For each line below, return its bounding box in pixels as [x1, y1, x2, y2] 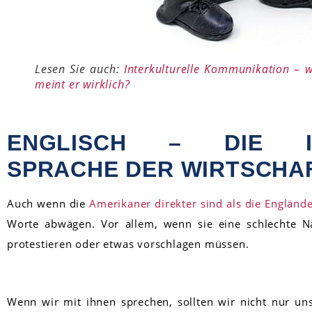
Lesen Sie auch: [35, 61, 124, 77]
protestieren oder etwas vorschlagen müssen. [7, 237, 249, 251]
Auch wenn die [7, 196, 90, 211]
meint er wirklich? [35, 77, 130, 93]
